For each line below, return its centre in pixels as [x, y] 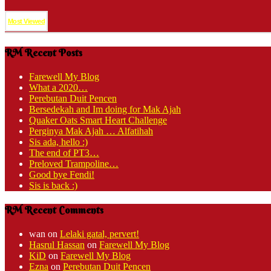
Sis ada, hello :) [58, 142]
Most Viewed [26, 21]
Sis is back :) [53, 185]
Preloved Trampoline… [74, 163]
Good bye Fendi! [62, 174]
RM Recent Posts [44, 52]
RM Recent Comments [54, 210]
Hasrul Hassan [57, 245]
